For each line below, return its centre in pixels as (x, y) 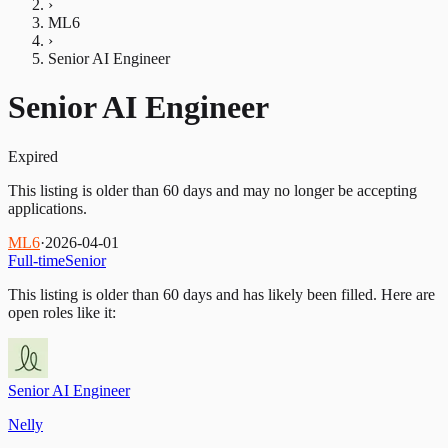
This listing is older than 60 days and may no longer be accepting (212, 190)
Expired (33, 156)
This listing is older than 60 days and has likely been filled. (192, 294)
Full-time (36, 260)
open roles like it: (62, 312)
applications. (47, 208)
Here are (406, 294)
